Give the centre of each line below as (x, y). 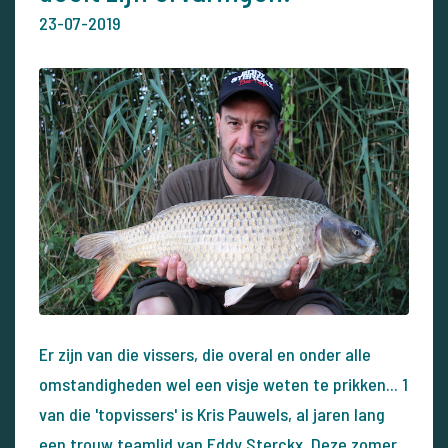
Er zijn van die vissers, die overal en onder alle (205, 353)
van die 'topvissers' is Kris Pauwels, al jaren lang (212, 413)
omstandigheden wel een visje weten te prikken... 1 (223, 383)
